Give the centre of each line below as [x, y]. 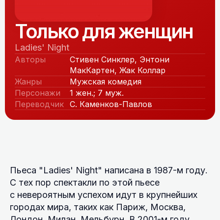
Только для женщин [104, 31]
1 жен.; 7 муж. [97, 93]
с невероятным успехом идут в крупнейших [104, 195]
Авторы [30, 59]
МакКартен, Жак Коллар [118, 70]
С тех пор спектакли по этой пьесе [85, 182]
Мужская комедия [106, 82]
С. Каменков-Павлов [111, 104]
